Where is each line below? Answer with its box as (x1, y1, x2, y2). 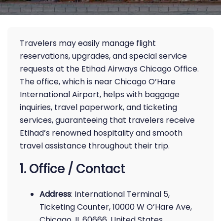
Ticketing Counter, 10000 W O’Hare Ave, (39, 201, 192, 213)
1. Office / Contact (20, 161, 125, 177)
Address (39, 188, 71, 200)
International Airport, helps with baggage (20, 89, 180, 100)
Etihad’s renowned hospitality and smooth (20, 127, 183, 139)
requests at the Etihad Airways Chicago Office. (20, 63, 199, 74)
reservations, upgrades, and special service (20, 50, 187, 62)
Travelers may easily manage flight (20, 37, 156, 49)
